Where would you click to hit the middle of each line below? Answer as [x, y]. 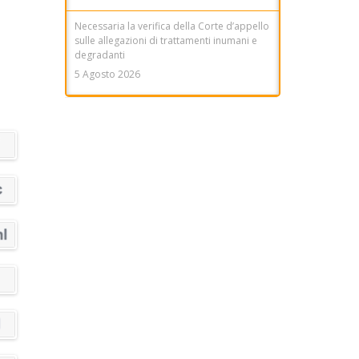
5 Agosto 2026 [107, 74]
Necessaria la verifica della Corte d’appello [172, 26]
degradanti [100, 54]
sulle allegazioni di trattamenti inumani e [166, 40]
